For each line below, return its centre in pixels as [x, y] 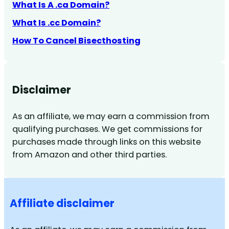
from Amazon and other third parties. [89, 155]
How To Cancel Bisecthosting [76, 40]
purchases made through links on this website [107, 142]
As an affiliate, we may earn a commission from [111, 117]
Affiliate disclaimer [62, 203]
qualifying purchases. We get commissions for [107, 129]
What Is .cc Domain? [56, 22]
